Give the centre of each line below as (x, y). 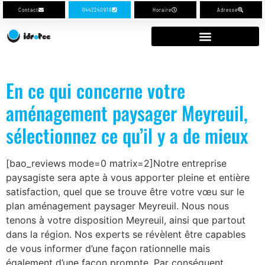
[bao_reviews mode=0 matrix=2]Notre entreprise (116, 163)
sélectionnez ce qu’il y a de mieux (127, 135)
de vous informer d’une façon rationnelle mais (108, 248)
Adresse (227, 10)
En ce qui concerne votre (96, 90)
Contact (28, 10)
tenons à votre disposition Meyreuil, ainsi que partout (126, 220)
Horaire (162, 10)
